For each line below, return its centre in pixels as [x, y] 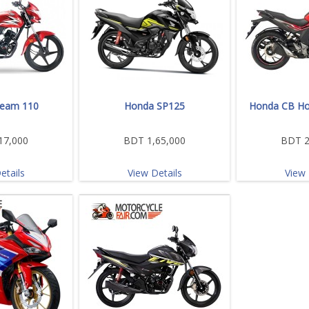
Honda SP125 [154, 106]
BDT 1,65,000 [154, 140]
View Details [154, 172]
